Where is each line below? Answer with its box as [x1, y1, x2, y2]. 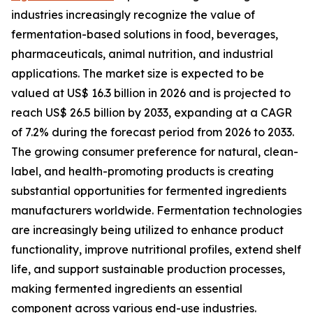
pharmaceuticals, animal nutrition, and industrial [11, 47, 273, 61]
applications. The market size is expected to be [11, 66, 264, 81]
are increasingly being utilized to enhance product [11, 223, 284, 238]
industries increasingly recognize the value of [11, 8, 255, 22]
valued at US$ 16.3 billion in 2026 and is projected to [11, 86, 291, 101]
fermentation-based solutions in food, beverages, [11, 27, 278, 42]
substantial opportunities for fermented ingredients [11, 184, 286, 198]
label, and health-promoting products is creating [11, 164, 274, 179]
